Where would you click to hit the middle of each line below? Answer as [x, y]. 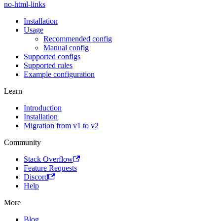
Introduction [43, 108]
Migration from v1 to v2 [61, 126]
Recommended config [78, 39]
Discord [36, 177]
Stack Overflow [48, 159]
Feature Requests [50, 168]
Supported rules [48, 66]
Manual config [66, 48]
